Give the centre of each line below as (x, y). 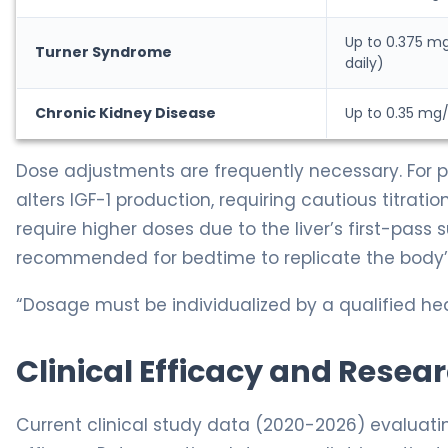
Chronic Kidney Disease (125, 113)
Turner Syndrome (103, 52)
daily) (364, 63)
